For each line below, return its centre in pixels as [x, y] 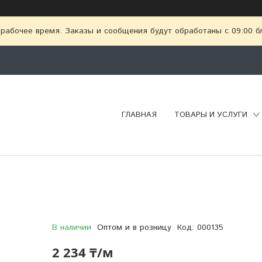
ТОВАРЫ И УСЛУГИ [211, 115]
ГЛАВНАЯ [139, 115]
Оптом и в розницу [134, 227]
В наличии [71, 227]
